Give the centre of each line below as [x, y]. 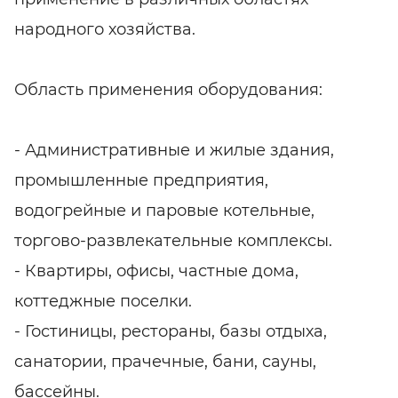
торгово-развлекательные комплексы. [173, 240]
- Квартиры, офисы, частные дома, [156, 271]
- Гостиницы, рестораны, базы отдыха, [171, 331]
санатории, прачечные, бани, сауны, [165, 361]
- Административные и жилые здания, [174, 150]
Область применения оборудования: [168, 89]
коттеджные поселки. [103, 301]
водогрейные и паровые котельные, [164, 210]
